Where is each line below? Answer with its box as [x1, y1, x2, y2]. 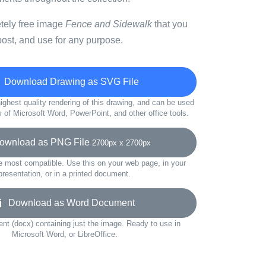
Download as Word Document [1, 198, 135, 208]
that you [152, 19, 188, 29]
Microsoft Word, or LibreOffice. [11, 230, 118, 239]
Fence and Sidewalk [65, 19, 152, 29]
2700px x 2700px [92, 138, 151, 147]
